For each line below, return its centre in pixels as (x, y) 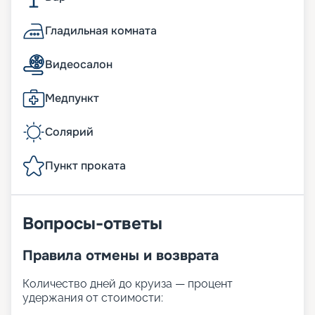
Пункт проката (85, 166)
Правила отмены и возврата (121, 256)
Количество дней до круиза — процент (128, 284)
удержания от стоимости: (93, 298)
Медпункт (72, 98)
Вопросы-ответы (92, 224)
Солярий (69, 132)
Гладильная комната (101, 31)
